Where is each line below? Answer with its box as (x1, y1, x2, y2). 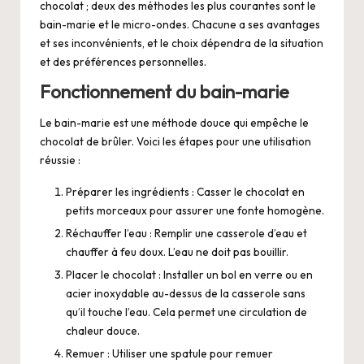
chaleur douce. (66, 323, 140, 339)
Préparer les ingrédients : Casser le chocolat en (66, 184, 305, 199)
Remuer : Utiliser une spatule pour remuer (66, 346, 273, 362)
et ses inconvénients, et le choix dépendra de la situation (40, 35, 323, 50)
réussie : (40, 152, 80, 167)
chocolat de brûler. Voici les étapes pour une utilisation (40, 133, 311, 149)
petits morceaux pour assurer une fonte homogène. (66, 202, 324, 218)
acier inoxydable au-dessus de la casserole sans (66, 286, 305, 301)
